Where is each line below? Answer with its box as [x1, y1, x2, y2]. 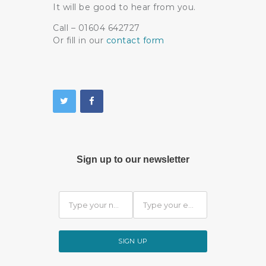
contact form [106, 35, 164, 46]
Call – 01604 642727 [53, 23, 140, 34]
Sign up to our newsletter [77, 154, 189, 164]
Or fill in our [53, 35, 106, 46]
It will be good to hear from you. [53, 2, 196, 13]
